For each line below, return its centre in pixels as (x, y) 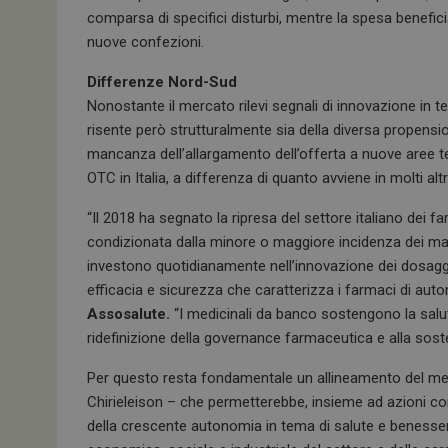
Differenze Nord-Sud (162, 82)
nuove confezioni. (145, 42)
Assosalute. (128, 314)
